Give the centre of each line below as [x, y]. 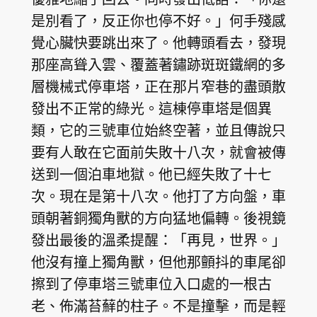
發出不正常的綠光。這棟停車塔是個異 [151, 108]
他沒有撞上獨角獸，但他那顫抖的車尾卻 [158, 262]
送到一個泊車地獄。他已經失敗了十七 [151, 174]
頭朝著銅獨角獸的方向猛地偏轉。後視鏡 [158, 218]
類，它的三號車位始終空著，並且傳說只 [158, 130]
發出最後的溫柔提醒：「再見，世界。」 [158, 240]
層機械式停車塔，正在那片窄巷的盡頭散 [158, 86]
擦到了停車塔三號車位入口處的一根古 [151, 284]
